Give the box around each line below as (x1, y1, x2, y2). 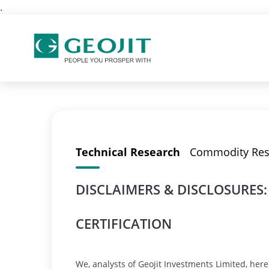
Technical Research (76, 145, 180, 159)
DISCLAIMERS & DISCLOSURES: (76, 180, 267, 198)
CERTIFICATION (76, 214, 172, 232)
